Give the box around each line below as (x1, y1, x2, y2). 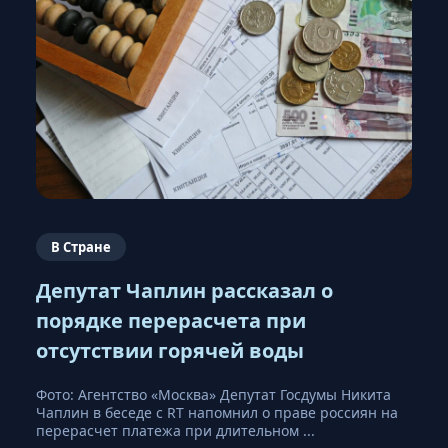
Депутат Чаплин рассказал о (36, 276, 333, 304)
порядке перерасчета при (36, 306, 306, 334)
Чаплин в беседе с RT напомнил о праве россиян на (36, 402, 398, 422)
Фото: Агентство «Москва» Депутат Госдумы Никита (36, 384, 391, 404)
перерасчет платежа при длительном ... (36, 420, 315, 440)
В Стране (51, 237, 111, 256)
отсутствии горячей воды (36, 336, 304, 364)
